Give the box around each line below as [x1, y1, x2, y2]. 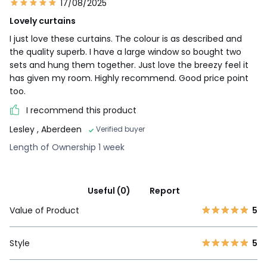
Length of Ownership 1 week [10, 141, 125, 154]
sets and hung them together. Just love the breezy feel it [10, 59, 249, 72]
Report [149, 185, 180, 197]
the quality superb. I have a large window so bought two [10, 46, 241, 58]
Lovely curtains [10, 15, 76, 27]
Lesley [10, 123, 37, 136]
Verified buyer [96, 124, 145, 135]
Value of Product [10, 204, 79, 217]
